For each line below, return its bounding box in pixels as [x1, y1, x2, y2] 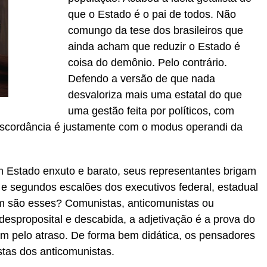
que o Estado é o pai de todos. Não [68, 8, 236, 20]
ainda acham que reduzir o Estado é [68, 41, 240, 52]
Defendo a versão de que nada [68, 73, 215, 85]
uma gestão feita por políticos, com [68, 105, 234, 117]
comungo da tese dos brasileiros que [68, 24, 243, 36]
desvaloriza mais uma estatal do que [68, 89, 242, 101]
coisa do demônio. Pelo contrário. [68, 57, 227, 69]
